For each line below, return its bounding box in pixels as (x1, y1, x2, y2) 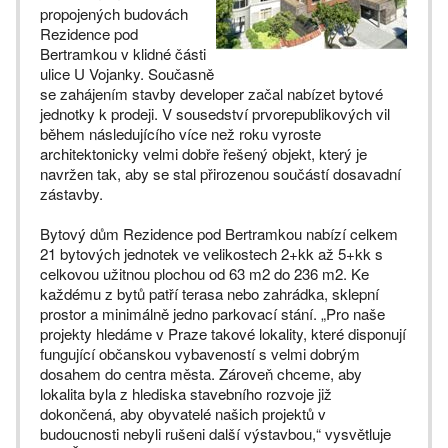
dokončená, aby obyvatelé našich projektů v (40, 403, 326, 424)
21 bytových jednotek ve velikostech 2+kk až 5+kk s (40, 243, 383, 264)
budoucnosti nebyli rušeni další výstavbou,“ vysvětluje (40, 423, 391, 444)
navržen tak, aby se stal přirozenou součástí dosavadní (40, 163, 401, 184)
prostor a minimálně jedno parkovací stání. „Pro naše (40, 303, 385, 324)
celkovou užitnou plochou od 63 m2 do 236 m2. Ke (40, 263, 369, 284)
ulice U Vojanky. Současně (40, 63, 214, 84)
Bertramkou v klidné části (40, 43, 206, 64)
